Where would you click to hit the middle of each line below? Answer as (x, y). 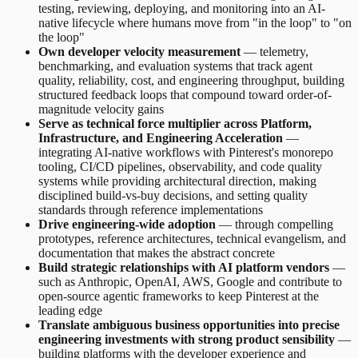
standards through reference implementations (151, 210)
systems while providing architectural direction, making (177, 181)
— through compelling (274, 225)
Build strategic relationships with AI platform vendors (184, 268)
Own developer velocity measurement (139, 52)
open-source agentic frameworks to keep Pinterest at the (179, 296)
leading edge (70, 311)
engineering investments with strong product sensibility (187, 340)
